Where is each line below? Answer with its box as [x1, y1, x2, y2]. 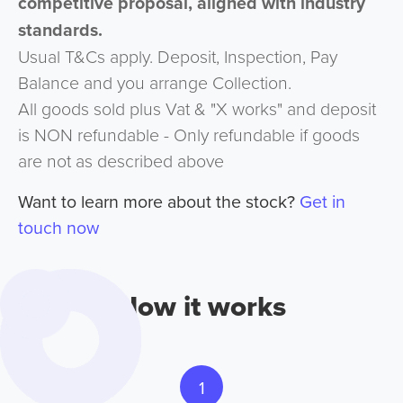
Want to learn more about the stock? [17, 189, 300, 214]
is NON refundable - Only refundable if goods [17, 122, 360, 148]
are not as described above [17, 148, 224, 174]
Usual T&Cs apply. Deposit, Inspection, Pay [17, 44, 337, 69]
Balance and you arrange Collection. [17, 70, 291, 95]
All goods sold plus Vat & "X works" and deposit [17, 96, 376, 121]
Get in [299, 189, 345, 214]
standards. [17, 17, 103, 43]
